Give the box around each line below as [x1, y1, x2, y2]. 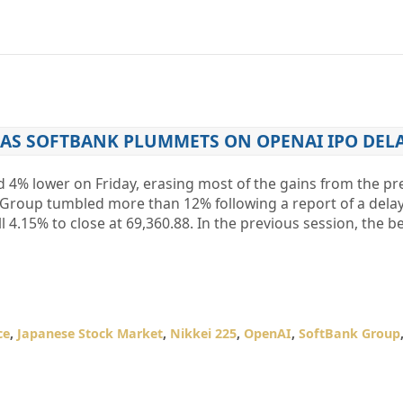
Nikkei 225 [169, 325, 237, 342]
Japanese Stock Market [16, 325, 163, 342]
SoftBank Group [298, 325, 400, 342]
